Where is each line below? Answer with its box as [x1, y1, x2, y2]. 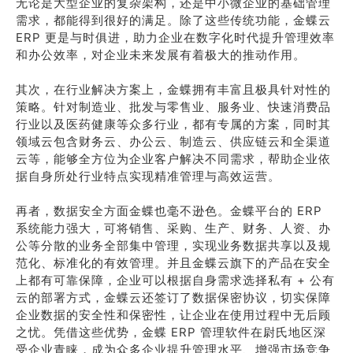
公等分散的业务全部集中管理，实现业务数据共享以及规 [16, 238, 331, 253]
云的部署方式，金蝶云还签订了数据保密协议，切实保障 [16, 290, 331, 305]
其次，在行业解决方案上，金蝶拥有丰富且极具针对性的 [16, 82, 331, 97]
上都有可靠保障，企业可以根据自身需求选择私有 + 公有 [16, 273, 335, 288]
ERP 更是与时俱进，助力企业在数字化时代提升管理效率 [16, 30, 335, 45]
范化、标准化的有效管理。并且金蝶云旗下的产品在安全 [16, 255, 331, 270]
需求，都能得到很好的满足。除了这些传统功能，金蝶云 [16, 13, 331, 28]
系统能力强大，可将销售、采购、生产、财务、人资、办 [16, 221, 331, 236]
